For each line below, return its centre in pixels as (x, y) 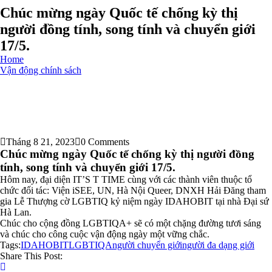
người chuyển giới (147, 245)
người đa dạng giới (218, 245)
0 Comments (105, 142)
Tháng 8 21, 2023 (40, 142)
